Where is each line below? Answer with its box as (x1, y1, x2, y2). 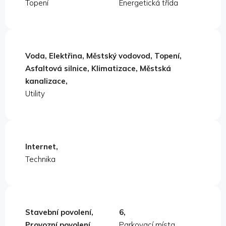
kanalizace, (25, 76, 68, 86)
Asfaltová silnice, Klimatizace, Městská (25, 64, 171, 74)
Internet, (25, 142, 58, 152)
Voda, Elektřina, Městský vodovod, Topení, (25, 51, 182, 61)
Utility (25, 89, 45, 99)
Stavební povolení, (25, 207, 93, 217)
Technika (25, 154, 55, 164)
